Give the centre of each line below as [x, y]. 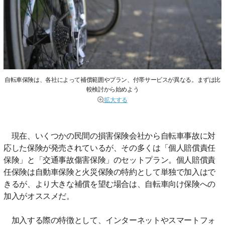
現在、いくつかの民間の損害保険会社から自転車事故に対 [109, 135]
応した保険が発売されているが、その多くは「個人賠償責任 [109, 147]
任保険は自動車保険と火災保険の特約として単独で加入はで [109, 171]
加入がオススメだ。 [39, 195]
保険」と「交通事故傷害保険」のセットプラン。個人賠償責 [109, 159]
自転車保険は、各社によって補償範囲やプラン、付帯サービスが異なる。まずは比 [113, 79]
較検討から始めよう [113, 88]
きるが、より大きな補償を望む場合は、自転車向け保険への [109, 183]
